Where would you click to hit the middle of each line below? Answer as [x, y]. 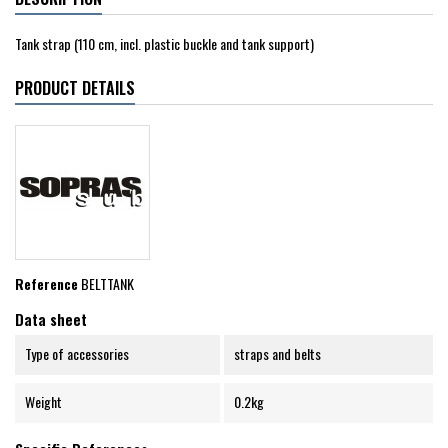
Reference [46, 284]
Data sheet [51, 319]
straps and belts [277, 354]
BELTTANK [107, 284]
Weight [43, 402]
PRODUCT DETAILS [75, 88]
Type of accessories [77, 354]
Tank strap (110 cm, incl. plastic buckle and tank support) [164, 44]
